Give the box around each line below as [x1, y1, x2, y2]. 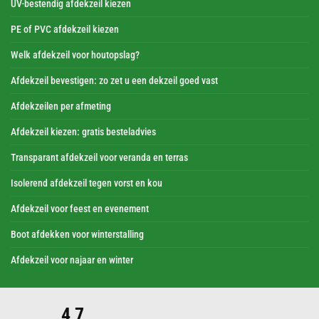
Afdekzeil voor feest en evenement [11, 202, 149, 215]
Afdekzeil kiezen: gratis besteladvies [11, 125, 156, 138]
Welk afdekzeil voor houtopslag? [11, 48, 140, 61]
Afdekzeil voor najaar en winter [11, 253, 133, 266]
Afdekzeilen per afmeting [11, 100, 111, 113]
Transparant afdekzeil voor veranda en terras [11, 151, 188, 164]
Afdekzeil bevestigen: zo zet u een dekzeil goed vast [11, 74, 218, 87]
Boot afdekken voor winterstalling [11, 228, 144, 241]
